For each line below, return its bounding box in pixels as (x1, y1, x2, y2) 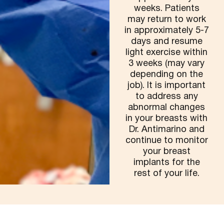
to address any (135, 92, 198, 101)
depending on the (130, 70, 203, 79)
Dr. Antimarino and (128, 125, 204, 134)
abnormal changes (128, 103, 205, 112)
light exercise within (125, 48, 208, 57)
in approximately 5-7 (124, 26, 209, 35)
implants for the (133, 158, 200, 167)
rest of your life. (133, 169, 199, 178)
